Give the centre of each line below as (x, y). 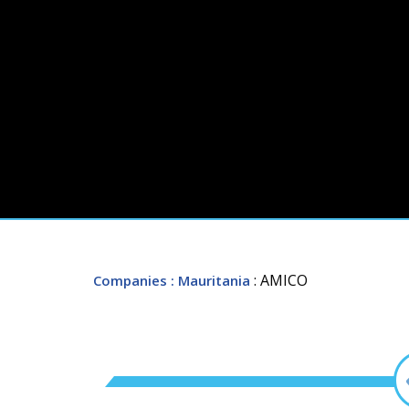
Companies (130, 280)
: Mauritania (210, 280)
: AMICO (281, 280)
